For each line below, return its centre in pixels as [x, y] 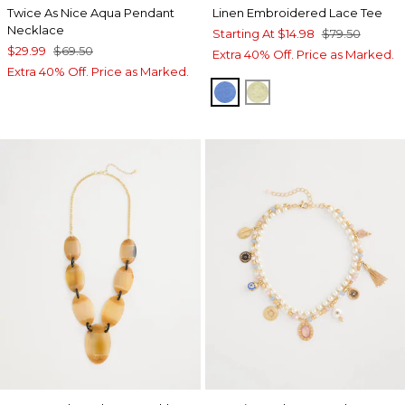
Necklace [36, 29]
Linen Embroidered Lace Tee [297, 12]
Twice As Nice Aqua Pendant [91, 12]
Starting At [243, 33]
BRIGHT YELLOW [321, 90]
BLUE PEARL [272, 90]
